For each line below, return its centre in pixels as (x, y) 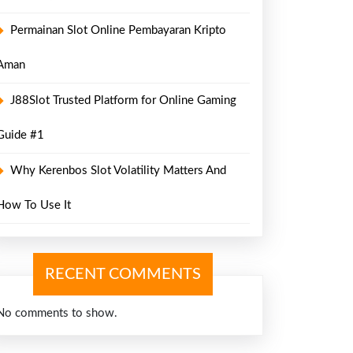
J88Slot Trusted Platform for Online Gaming (123, 100)
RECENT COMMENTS (123, 274)
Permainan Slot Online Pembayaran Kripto (118, 30)
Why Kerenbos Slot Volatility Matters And (118, 170)
